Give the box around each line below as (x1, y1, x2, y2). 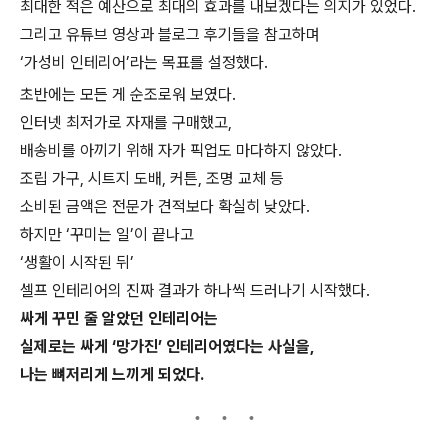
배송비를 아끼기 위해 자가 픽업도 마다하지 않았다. (20, 141, 342, 160)
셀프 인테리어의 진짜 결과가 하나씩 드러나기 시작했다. (20, 281, 370, 300)
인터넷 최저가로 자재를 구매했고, (20, 113, 232, 132)
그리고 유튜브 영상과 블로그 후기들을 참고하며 (20, 25, 320, 44)
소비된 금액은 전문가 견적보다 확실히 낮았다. (20, 197, 310, 216)
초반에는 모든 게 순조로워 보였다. (20, 85, 236, 104)
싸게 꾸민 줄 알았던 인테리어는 (20, 309, 218, 328)
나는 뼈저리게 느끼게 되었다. (20, 365, 204, 384)
